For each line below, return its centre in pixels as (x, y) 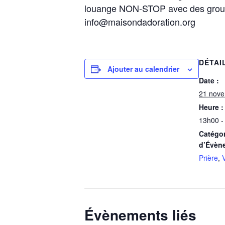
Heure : (211, 107)
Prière (208, 158)
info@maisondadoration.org (140, 22)
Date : (209, 80)
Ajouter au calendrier (143, 69)
